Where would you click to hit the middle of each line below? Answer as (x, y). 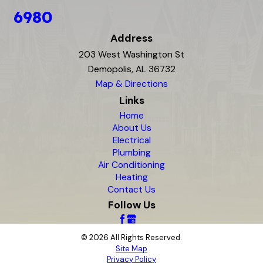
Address (131, 38)
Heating (131, 178)
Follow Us (131, 205)
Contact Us (131, 190)
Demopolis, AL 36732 (131, 70)
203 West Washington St (131, 55)
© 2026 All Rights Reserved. (131, 237)
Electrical (131, 141)
